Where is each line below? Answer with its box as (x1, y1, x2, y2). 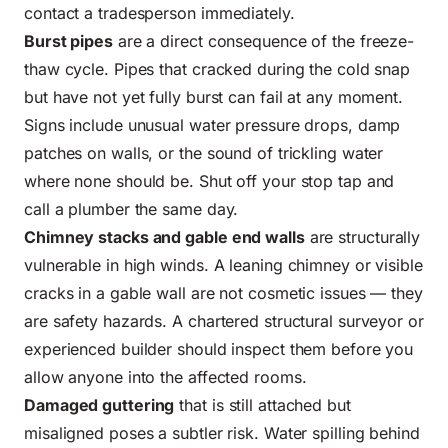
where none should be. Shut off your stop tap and (24, 171, 395, 192)
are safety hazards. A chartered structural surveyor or (24, 311, 424, 332)
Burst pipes (24, 31, 113, 52)
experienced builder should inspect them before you (24, 339, 414, 360)
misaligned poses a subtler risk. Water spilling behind (24, 423, 420, 444)
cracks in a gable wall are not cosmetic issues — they (24, 283, 423, 304)
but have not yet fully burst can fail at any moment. (24, 87, 404, 108)
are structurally (304, 227, 421, 248)
